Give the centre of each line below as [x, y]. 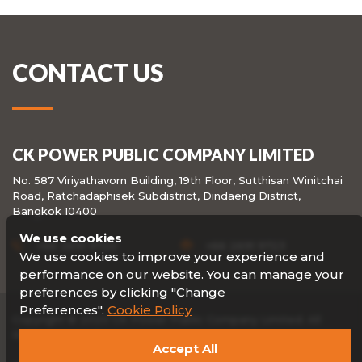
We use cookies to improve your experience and [172, 257]
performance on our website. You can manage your [182, 274]
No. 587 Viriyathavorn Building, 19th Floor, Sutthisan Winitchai [177, 180]
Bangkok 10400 [55, 211]
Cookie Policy [149, 310]
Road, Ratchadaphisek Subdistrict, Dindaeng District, [156, 196]
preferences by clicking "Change [122, 292]
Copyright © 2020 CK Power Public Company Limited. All [166, 319]
